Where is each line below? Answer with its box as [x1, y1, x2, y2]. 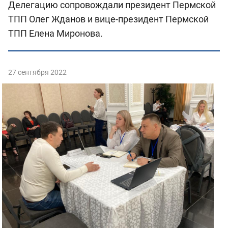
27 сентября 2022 [8, 68, 67, 76]
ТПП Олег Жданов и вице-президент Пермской [8, 13, 209, 24]
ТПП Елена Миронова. [8, 27, 103, 39]
